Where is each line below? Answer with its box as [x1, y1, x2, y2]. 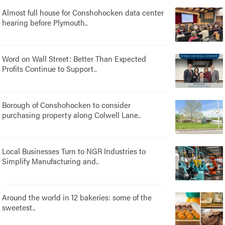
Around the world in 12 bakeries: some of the [2, 191, 152, 203]
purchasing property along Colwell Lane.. [2, 108, 142, 121]
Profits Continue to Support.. [2, 62, 97, 74]
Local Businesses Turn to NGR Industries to [2, 145, 146, 157]
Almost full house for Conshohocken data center [2, 6, 164, 18]
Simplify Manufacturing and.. [2, 155, 99, 167]
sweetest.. [2, 201, 36, 213]
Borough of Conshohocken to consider [2, 98, 131, 110]
